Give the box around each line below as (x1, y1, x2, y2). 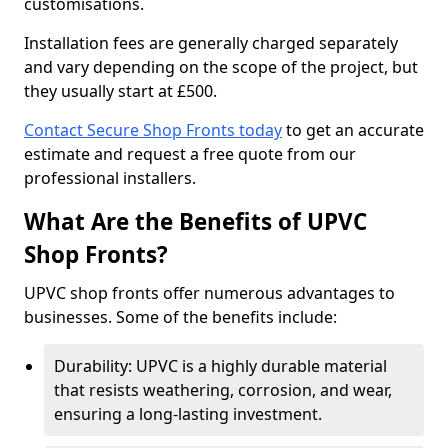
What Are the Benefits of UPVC (24, 206, 367, 237)
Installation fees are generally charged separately (24, 32, 398, 54)
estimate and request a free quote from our (24, 143, 356, 165)
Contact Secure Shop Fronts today (24, 119, 282, 141)
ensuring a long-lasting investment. (54, 403, 322, 425)
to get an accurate (282, 119, 424, 141)
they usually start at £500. (24, 80, 221, 102)
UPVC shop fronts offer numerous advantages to (24, 282, 395, 304)
